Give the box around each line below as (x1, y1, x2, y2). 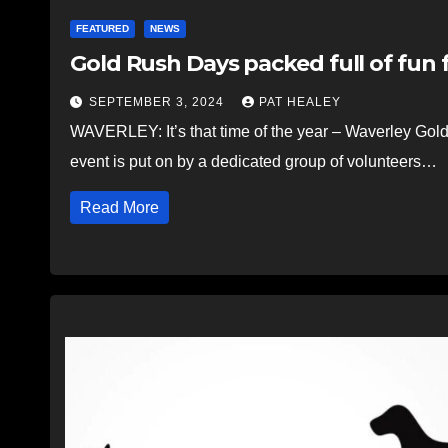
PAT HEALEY (259, 94, 341, 109)
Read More (80, 198, 159, 216)
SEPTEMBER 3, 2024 (89, 94, 228, 109)
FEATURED (76, 22, 129, 34)
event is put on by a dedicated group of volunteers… (70, 152, 437, 170)
